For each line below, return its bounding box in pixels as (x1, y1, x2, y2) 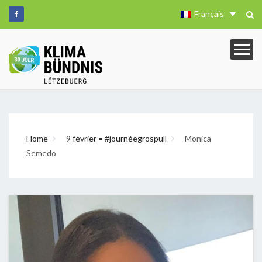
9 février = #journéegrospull (66, 133, 167, 143)
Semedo (26, 147, 56, 158)
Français (194, 9, 225, 19)
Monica (185, 133, 211, 143)
